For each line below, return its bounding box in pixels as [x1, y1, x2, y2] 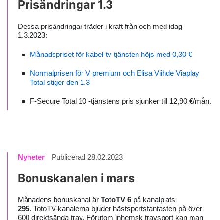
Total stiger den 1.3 [30, 78, 90, 86]
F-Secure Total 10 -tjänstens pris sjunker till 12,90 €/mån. [30, 97, 211, 105]
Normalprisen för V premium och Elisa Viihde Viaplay [30, 69, 199, 77]
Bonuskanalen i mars [18, 171, 135, 185]
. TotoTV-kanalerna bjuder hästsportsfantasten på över [29, 204, 202, 213]
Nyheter [18, 153, 45, 161]
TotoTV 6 [99, 195, 131, 204]
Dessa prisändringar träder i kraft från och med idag [18, 22, 182, 30]
